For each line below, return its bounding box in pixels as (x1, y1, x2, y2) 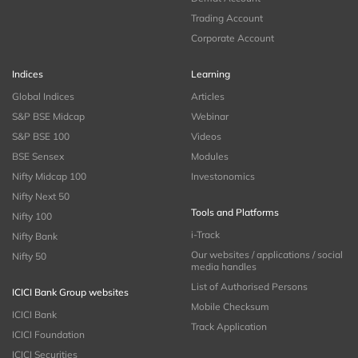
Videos (191, 129, 221, 142)
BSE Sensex (12, 149, 64, 162)
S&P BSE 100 (12, 129, 70, 142)
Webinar (191, 109, 229, 122)
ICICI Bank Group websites (12, 285, 129, 298)
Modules (191, 149, 229, 162)
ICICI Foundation (12, 328, 85, 340)
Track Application (191, 320, 267, 332)
